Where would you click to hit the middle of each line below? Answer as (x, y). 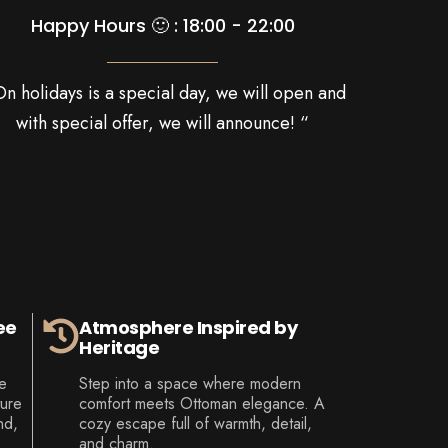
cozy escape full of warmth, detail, (196, 424)
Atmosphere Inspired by (188, 328)
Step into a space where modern (190, 384)
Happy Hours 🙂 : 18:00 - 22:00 (162, 26)
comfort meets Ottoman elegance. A (202, 404)
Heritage (119, 348)
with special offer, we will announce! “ (163, 123)
